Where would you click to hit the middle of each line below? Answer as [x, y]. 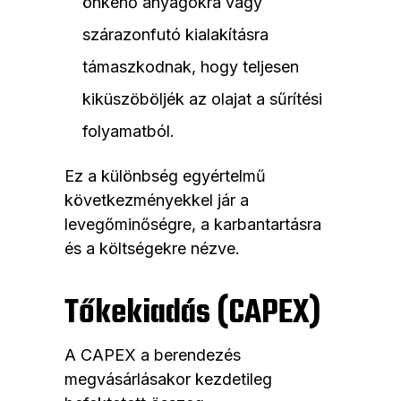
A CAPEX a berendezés [153, 355]
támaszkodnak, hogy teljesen [191, 67]
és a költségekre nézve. [154, 249]
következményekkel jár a [157, 200]
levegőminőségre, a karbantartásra [193, 225]
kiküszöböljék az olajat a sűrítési [202, 99]
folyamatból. [128, 132]
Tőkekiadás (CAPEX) [192, 314]
